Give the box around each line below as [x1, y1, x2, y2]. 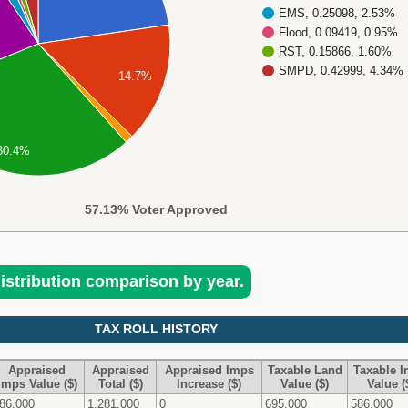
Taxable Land [267, 362, 342, 377]
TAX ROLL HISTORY [94, 321, 218, 336]
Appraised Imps [164, 362, 254, 377]
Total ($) [97, 376, 143, 391]
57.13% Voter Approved [84, 202, 228, 217]
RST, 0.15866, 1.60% [279, 44, 392, 58]
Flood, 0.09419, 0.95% [279, 25, 398, 39]
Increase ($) [177, 376, 241, 391]
